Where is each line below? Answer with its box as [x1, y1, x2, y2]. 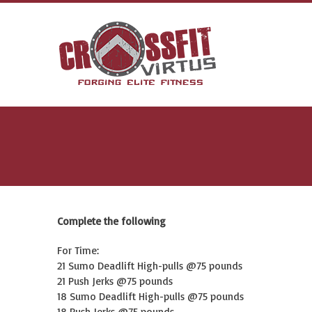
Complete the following [57, 214, 166, 228]
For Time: [57, 244, 99, 257]
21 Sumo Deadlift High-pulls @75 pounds [57, 259, 242, 272]
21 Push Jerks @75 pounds [57, 274, 173, 288]
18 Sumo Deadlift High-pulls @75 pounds [57, 290, 244, 303]
